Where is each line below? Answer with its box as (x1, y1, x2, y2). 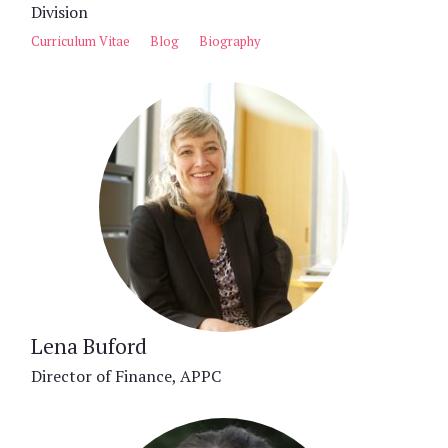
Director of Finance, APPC (31, 365, 221, 387)
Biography (199, 33, 260, 50)
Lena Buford (31, 332, 147, 360)
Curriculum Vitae (31, 33, 130, 50)
